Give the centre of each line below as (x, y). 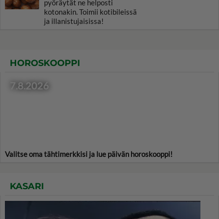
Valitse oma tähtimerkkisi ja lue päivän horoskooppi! (89, 154)
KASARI (27, 186)
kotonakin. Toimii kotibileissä (90, 11)
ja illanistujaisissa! (74, 21)
